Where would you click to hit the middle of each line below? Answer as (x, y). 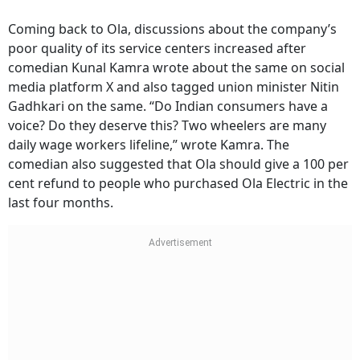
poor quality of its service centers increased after (157, 49)
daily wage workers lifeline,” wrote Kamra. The (149, 145)
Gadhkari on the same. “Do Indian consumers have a (168, 106)
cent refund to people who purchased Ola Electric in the (178, 184)
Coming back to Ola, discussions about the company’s (172, 29)
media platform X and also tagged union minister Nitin (174, 87)
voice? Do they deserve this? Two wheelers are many (167, 126)
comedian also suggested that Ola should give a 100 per (178, 164)
